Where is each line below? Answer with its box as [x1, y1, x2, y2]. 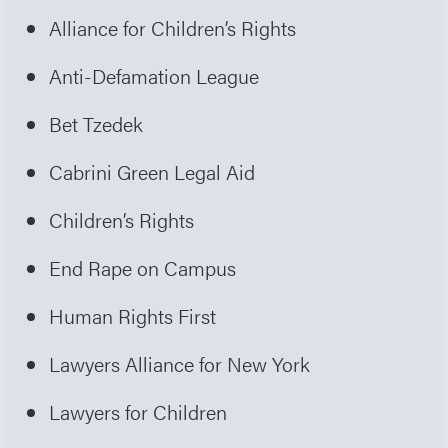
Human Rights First [49, 300, 217, 330]
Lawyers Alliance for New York [49, 348, 311, 378]
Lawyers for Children [49, 396, 228, 426]
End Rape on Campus [49, 252, 237, 282]
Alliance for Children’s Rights [49, 12, 297, 42]
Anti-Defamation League [49, 60, 260, 90]
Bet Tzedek [49, 108, 144, 138]
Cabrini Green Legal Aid [49, 156, 256, 186]
